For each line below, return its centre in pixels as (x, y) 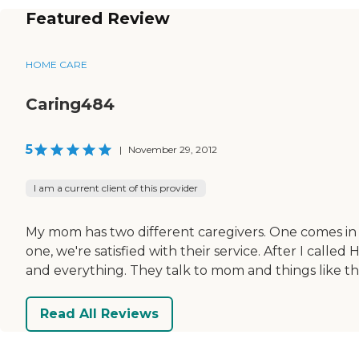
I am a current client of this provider (116, 188)
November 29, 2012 (173, 149)
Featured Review (98, 18)
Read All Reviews (99, 314)
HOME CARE (56, 64)
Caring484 (70, 104)
